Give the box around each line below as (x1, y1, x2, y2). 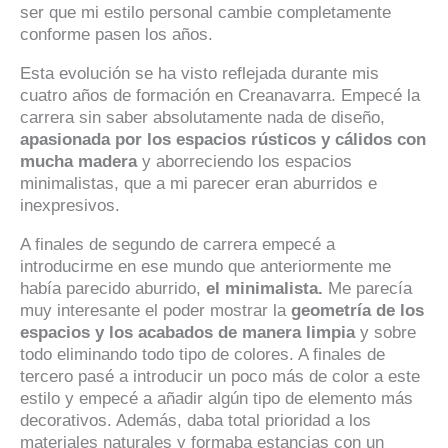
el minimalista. (206, 279, 323, 299)
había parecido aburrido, (20, 279, 206, 299)
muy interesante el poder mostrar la (20, 301, 291, 321)
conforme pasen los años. (20, 25, 218, 45)
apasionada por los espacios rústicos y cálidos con (20, 130, 426, 150)
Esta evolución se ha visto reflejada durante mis (20, 64, 379, 84)
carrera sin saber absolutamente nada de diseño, (20, 108, 385, 128)
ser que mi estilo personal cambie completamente (20, 3, 391, 23)
